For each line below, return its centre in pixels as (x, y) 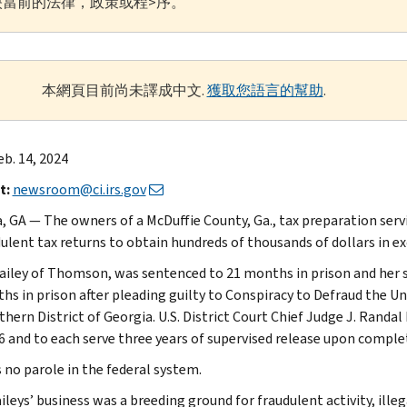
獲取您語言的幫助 (265, 90)
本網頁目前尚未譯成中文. (124, 90)
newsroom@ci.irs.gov (79, 189)
